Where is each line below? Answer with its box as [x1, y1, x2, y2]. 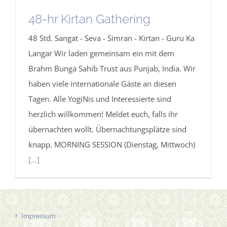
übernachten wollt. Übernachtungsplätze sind [28, 124, 186, 134]
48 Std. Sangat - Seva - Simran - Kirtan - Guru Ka [28, 32, 195, 43]
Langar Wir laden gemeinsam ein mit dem [28, 48, 174, 58]
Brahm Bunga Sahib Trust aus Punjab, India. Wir [28, 63, 196, 73]
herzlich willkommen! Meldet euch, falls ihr [28, 108, 178, 119]
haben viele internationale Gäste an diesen [28, 78, 176, 89]
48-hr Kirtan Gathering [28, 12, 150, 26]
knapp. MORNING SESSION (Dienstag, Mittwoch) [28, 139, 195, 149]
